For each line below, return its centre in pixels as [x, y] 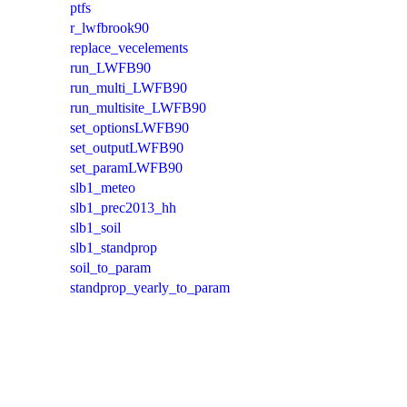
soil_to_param [110, 267]
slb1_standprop [114, 247]
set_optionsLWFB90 [129, 127]
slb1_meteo [103, 187]
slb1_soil [95, 227]
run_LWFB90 [110, 67]
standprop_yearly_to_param [150, 287]
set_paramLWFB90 [126, 167]
